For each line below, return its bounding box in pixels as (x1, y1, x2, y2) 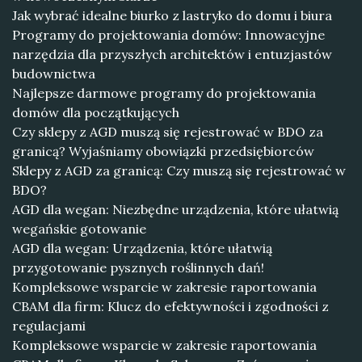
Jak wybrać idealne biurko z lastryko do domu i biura (12, 7, 332, 23)
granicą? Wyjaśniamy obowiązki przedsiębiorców (12, 143, 314, 159)
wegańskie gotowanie (12, 221, 146, 237)
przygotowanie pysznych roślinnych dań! (12, 259, 264, 276)
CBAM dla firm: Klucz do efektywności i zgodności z (12, 298, 329, 314)
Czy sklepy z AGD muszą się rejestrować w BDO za (12, 124, 323, 140)
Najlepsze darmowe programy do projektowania (12, 85, 316, 101)
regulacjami (12, 318, 86, 334)
